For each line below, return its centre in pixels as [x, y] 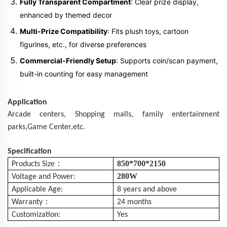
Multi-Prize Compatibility [64, 31]
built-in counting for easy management [84, 73]
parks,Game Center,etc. [46, 127]
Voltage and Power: [44, 177]
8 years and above [147, 189]
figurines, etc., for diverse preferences [83, 44]
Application [27, 102]
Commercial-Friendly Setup [68, 60]
